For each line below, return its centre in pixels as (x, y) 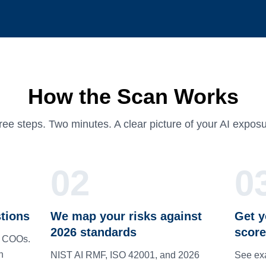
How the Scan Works (133, 96)
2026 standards (94, 232)
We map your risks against (126, 216)
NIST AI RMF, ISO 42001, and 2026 (125, 255)
